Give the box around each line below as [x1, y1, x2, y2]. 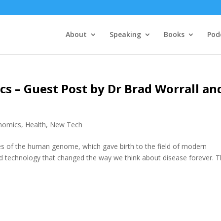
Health [25, 120, 46, 129]
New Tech [50, 120, 83, 129]
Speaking [109, 30, 141, 39]
